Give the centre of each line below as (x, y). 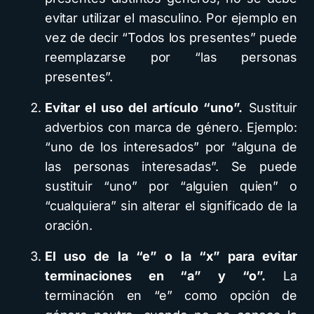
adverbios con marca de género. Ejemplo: (171, 128)
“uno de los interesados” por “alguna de (171, 147)
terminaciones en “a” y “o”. (156, 276)
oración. (69, 226)
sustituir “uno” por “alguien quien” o (171, 186)
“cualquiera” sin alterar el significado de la (171, 206)
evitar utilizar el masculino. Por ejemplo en (171, 18)
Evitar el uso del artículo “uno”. (144, 108)
